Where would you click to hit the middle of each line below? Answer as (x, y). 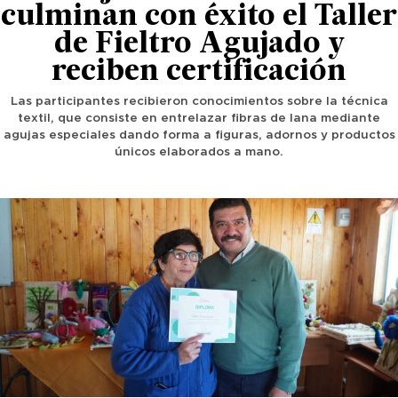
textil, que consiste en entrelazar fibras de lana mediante (199, 119)
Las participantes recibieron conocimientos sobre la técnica (199, 102)
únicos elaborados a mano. (199, 152)
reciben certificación (199, 73)
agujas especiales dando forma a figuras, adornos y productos (199, 135)
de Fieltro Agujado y (199, 45)
